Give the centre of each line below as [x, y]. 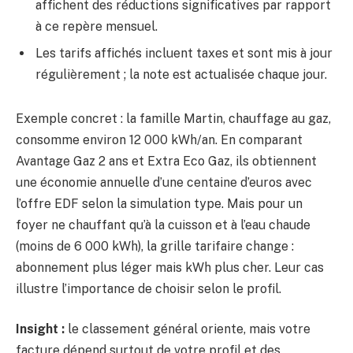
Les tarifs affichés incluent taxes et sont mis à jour [184, 54]
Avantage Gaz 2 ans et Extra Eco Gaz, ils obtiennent [166, 161]
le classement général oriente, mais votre [188, 329]
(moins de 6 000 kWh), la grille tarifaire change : [155, 246]
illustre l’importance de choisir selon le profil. [149, 288]
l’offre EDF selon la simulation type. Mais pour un [159, 203]
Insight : [40, 329]
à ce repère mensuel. [97, 27]
